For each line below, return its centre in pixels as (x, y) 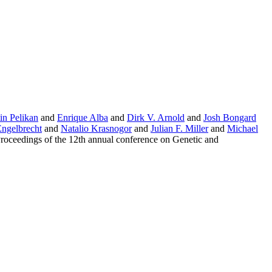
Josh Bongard (230, 118)
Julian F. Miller (179, 129)
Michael (243, 129)
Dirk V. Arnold (156, 118)
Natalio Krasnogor (96, 129)
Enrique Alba (83, 118)
